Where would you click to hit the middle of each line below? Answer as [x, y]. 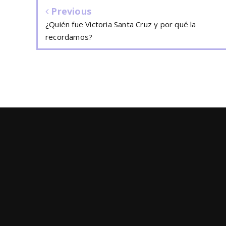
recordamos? [69, 37]
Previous [70, 11]
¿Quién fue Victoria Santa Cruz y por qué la [121, 24]
